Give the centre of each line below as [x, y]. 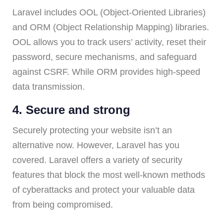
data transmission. [49, 86]
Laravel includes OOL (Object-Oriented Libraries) [109, 12]
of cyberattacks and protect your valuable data [104, 190]
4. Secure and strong [71, 110]
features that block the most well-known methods [109, 175]
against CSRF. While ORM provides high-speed [106, 72]
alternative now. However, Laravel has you [96, 145]
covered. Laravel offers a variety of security [97, 160]
